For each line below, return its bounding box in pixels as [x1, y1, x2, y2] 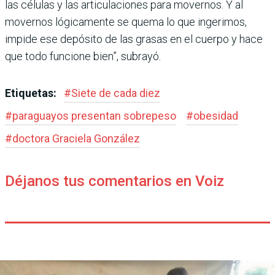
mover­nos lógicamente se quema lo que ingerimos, [5, 15, 247, 28]
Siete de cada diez [71, 86, 160, 99]
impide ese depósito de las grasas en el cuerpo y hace [5, 32, 263, 45]
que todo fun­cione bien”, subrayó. [5, 49, 161, 63]
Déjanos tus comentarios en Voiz [5, 172, 224, 190]
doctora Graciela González [12, 131, 140, 145]
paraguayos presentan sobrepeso [12, 109, 176, 122]
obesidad [193, 109, 238, 122]
